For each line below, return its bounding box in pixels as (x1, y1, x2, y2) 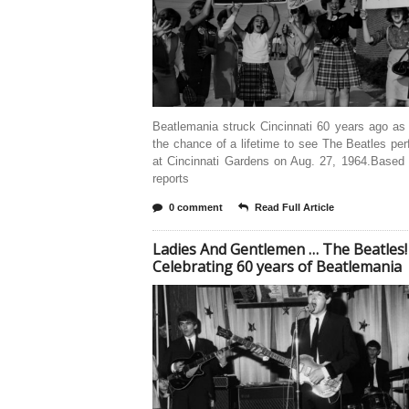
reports (152, 172, 189, 185)
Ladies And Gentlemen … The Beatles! (152, 239, 407, 259)
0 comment (169, 202, 223, 213)
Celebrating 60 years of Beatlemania (152, 257, 402, 277)
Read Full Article (255, 202, 334, 213)
